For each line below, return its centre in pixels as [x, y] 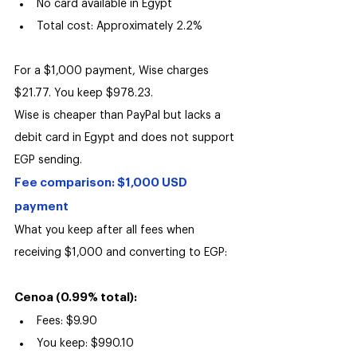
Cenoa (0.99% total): [76, 298]
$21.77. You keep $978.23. [84, 94]
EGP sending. [48, 161]
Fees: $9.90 [67, 322]
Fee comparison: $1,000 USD [102, 183]
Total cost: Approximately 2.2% [120, 27]
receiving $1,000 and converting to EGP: [121, 253]
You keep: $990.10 [85, 344]
